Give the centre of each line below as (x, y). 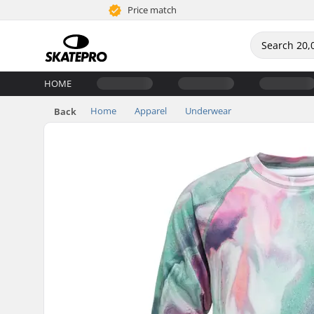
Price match (151, 10)
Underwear (208, 110)
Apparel (151, 110)
